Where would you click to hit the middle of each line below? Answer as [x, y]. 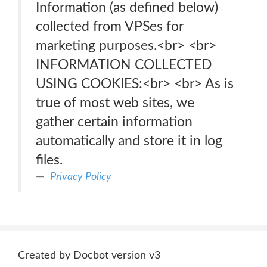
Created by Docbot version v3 [89, 256]
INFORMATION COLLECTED [124, 65]
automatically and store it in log [129, 141]
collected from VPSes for [110, 27]
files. [49, 160]
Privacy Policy [81, 177]
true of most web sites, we [115, 103]
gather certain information [114, 122]
